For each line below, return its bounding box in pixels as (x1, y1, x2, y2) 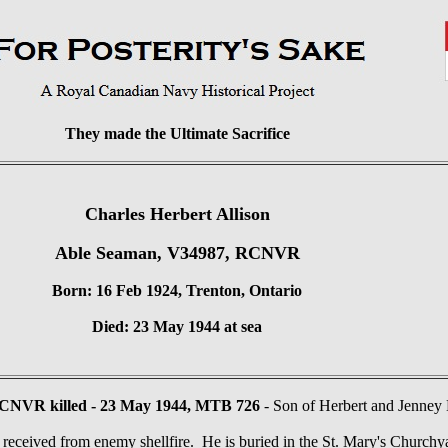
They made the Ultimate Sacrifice (64, 125, 290, 142)
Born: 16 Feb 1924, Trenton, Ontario (52, 282, 302, 299)
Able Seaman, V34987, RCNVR (54, 243, 300, 263)
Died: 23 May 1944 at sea (92, 318, 262, 335)
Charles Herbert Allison (84, 204, 270, 224)
